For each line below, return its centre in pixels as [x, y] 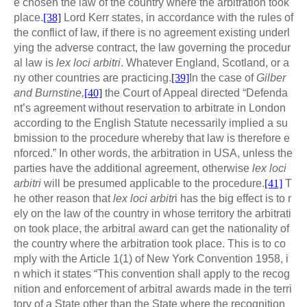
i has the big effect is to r [233, 199]
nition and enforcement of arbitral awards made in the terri [153, 289]
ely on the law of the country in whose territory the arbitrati [152, 214]
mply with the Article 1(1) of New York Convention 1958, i [151, 259]
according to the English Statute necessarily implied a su [151, 123]
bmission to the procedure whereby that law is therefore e [152, 138]
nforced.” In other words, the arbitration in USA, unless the [153, 153]
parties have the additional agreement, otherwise [132, 169]
